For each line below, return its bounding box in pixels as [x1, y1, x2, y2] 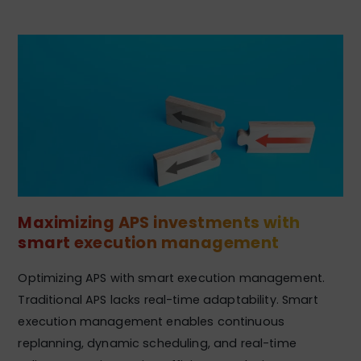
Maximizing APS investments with [18, 212, 301, 234]
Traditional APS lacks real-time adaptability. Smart [18, 291, 318, 308]
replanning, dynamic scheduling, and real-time [18, 334, 297, 351]
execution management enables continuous [18, 313, 285, 330]
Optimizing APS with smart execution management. [18, 269, 326, 286]
